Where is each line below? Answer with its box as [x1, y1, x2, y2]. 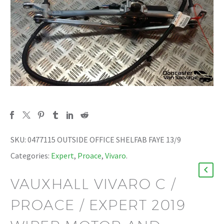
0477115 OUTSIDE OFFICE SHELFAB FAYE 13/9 [27, 134, 181, 145]
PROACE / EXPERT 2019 [10, 196, 185, 213]
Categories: [10, 150, 49, 161]
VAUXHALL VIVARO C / [10, 175, 176, 192]
